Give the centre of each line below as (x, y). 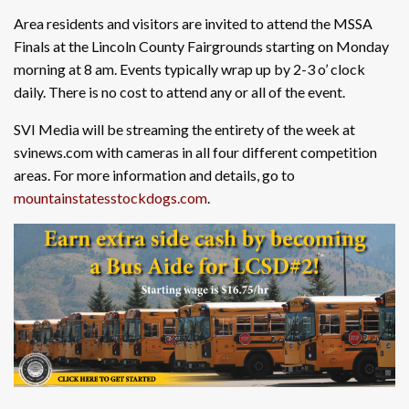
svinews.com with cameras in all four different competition (195, 152)
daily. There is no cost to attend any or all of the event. (179, 91)
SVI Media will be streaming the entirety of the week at (184, 129)
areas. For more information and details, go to (154, 174)
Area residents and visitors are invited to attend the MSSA (193, 23)
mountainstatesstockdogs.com (110, 197)
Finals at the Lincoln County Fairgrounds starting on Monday (201, 46)
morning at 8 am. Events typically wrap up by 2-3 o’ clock (189, 68)
